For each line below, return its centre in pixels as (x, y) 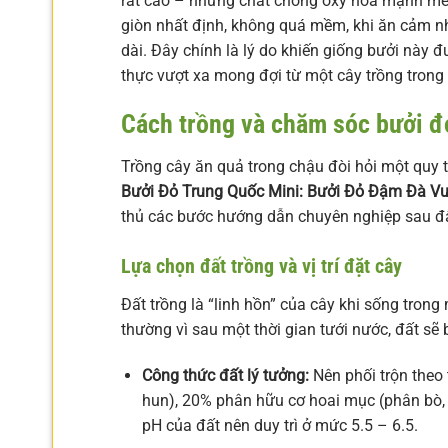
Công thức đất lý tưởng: (225, 375)
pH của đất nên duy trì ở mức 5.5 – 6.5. (279, 425)
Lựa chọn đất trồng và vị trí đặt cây (261, 266)
